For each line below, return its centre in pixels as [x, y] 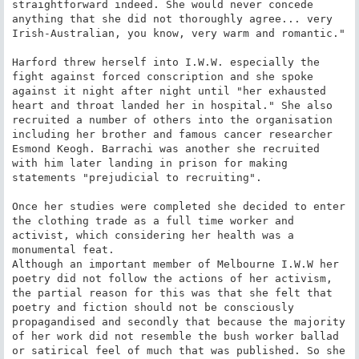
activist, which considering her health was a [153, 235]
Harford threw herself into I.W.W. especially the [165, 62]
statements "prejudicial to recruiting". [137, 177]
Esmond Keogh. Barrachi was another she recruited [165, 148]
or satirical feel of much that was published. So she [178, 350]
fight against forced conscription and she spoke [162, 76]
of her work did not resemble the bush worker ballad [175, 336]
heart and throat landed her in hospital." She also [172, 105]
